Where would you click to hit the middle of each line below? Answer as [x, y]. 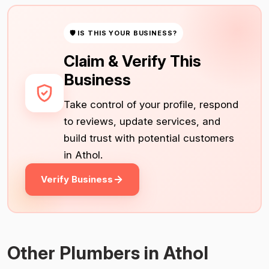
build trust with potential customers [149, 138]
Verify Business [77, 179]
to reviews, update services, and [142, 121]
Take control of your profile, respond [151, 104]
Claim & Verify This [132, 61]
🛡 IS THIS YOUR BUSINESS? [123, 33]
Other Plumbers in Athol [108, 253]
